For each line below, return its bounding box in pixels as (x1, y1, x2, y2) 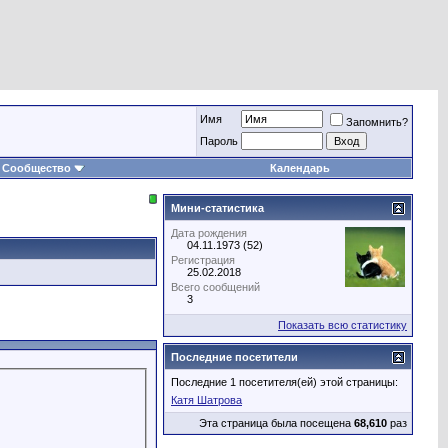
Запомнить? (346, 116, 408, 128)
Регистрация (171, 254, 235, 266)
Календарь (270, 162, 330, 174)
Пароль (200, 135, 238, 147)
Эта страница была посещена (199, 417, 354, 429)
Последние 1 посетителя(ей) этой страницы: (171, 376, 398, 388)
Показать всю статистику (278, 319, 407, 331)
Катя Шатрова (171, 394, 242, 406)
